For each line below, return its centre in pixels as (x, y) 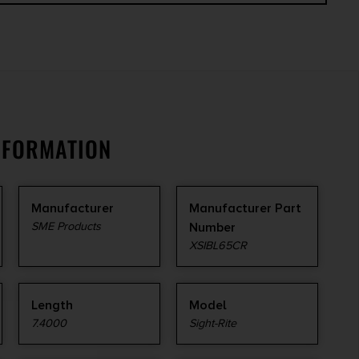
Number (212, 228)
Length (52, 306)
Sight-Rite (213, 324)
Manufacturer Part (245, 209)
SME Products (66, 227)
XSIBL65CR (218, 246)
